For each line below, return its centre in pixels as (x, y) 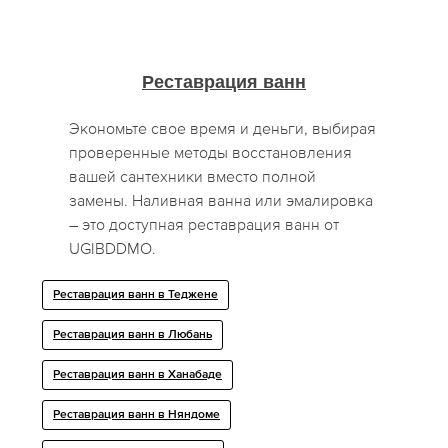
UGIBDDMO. (113, 248)
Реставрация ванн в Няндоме (137, 415)
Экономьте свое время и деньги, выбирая (223, 128)
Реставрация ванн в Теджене (136, 295)
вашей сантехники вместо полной (193, 176)
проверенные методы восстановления (211, 152)
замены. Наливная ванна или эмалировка (221, 200)
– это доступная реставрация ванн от (204, 224)
